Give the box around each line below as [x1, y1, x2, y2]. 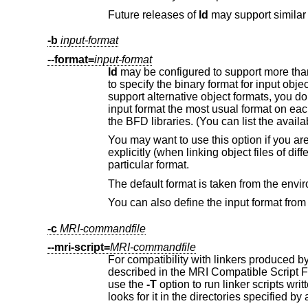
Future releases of [107, 8, 199, 21]
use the [107, 278, 146, 291]
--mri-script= [47, 241, 110, 254]
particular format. [107, 159, 189, 171]
